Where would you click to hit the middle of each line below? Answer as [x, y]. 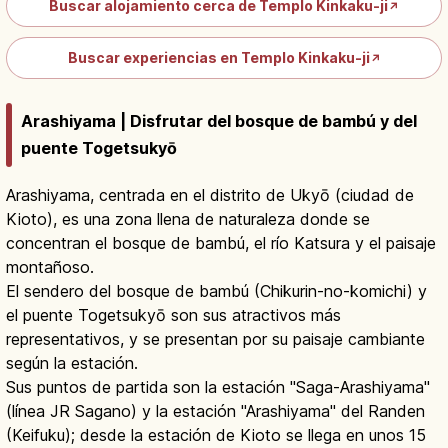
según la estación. [72, 363]
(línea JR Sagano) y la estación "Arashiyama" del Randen [215, 411]
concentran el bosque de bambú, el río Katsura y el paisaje [221, 243]
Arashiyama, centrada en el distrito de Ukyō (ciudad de [210, 195]
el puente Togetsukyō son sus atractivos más [173, 315]
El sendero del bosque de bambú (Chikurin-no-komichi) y [216, 291]
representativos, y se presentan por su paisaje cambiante [215, 339]
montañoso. [50, 267]
